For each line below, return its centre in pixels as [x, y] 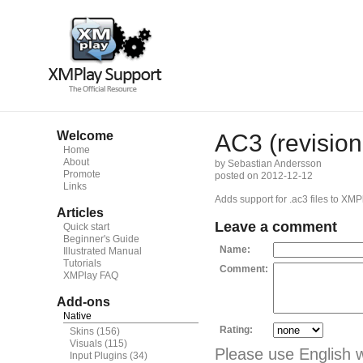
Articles [80, 213]
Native [77, 316]
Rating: [236, 330]
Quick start [86, 227]
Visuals [86, 344]
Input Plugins [98, 356]
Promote [82, 174]
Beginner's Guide [101, 239]
